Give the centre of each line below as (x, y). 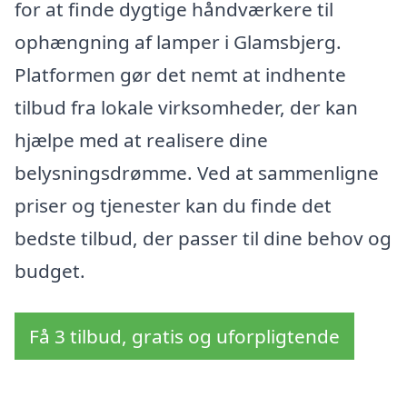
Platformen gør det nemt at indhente (180, 75)
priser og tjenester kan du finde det (173, 206)
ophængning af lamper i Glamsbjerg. (178, 42)
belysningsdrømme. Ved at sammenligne (197, 173)
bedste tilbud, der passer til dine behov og (203, 238)
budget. (50, 271)
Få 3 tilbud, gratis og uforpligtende (184, 336)
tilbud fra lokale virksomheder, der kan (186, 108)
